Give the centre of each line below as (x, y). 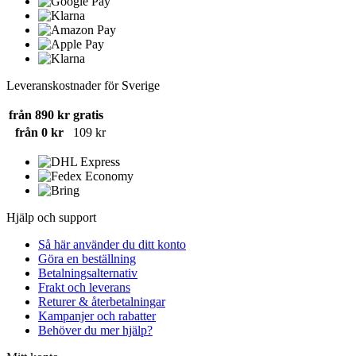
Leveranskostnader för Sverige (83, 86)
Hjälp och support (51, 218)
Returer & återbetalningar (102, 302)
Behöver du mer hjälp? (95, 331)
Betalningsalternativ (88, 273)
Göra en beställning (87, 259)
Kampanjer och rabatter (97, 316)
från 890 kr (39, 115)
